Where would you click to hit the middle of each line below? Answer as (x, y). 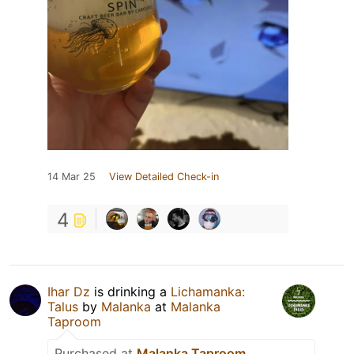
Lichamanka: (208, 292)
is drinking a (130, 292)
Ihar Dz (69, 292)
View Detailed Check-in (164, 177)
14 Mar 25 (72, 177)
